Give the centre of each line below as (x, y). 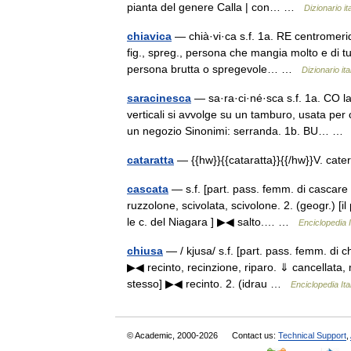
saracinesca (159, 98)
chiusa (145, 251)
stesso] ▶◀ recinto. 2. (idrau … (209, 284)
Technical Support (312, 335)
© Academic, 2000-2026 (174, 335)
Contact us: (255, 335)
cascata (148, 189)
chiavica (149, 36)
